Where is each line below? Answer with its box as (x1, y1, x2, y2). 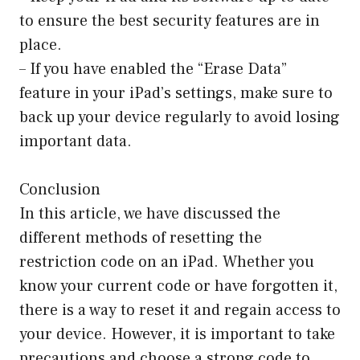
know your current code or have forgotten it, (19, 275, 337, 297)
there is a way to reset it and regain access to (19, 299, 341, 321)
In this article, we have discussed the (19, 202, 280, 224)
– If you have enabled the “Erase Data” (19, 58, 287, 80)
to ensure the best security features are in (19, 10, 320, 31)
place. (19, 34, 62, 55)
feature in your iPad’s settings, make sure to (19, 82, 333, 104)
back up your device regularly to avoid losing (19, 106, 340, 128)
